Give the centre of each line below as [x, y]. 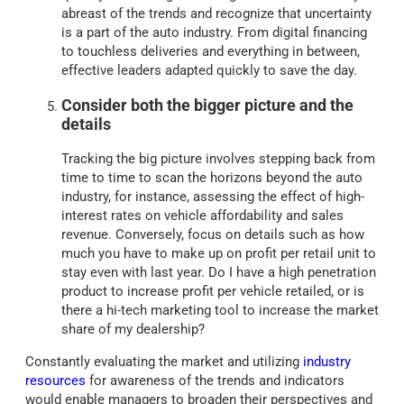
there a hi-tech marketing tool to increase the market [220, 311]
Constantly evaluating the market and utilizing [164, 362]
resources [55, 381]
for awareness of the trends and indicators [215, 381]
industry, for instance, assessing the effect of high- [213, 197]
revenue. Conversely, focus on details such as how [213, 235]
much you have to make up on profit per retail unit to [219, 254]
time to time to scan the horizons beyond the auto [212, 178]
